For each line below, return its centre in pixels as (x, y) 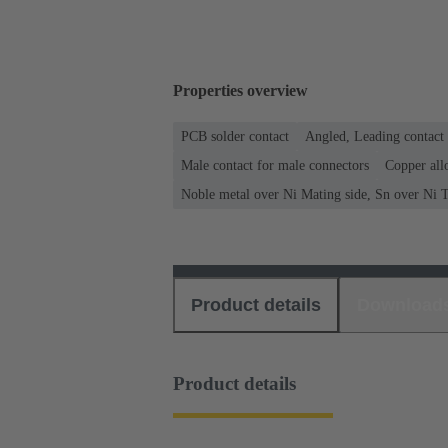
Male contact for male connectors (275, 165)
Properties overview (240, 91)
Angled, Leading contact (374, 136)
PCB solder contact (235, 136)
